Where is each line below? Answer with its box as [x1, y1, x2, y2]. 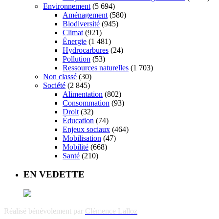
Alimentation [63, 89, 103, 98]
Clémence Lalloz [85, 207, 137, 216]
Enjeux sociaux [63, 125, 110, 133]
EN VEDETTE [23, 169, 85, 180]
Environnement [43, 1, 90, 10]
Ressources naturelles [63, 63, 129, 72]
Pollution [63, 54, 90, 63]
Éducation [63, 116, 94, 125]
